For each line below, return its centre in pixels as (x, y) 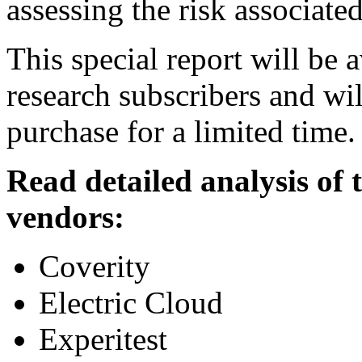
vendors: (65, 217)
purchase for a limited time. (181, 131)
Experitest (103, 339)
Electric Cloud (131, 302)
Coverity (95, 266)
